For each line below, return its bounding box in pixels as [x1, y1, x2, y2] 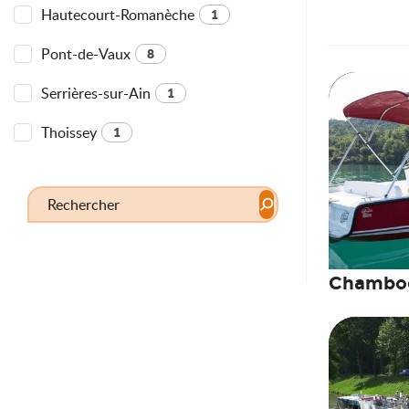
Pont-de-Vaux [41, 44, 131, 64]
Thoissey [41, 122, 97, 142]
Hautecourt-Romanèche [41, 5, 194, 25]
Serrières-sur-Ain [41, 83, 151, 103]
